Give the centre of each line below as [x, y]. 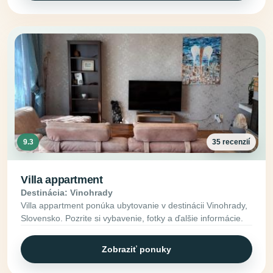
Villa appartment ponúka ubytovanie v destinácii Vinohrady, [134, 206]
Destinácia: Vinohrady [67, 193]
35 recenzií [231, 142]
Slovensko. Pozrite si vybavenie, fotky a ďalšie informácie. [132, 218]
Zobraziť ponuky [136, 249]
